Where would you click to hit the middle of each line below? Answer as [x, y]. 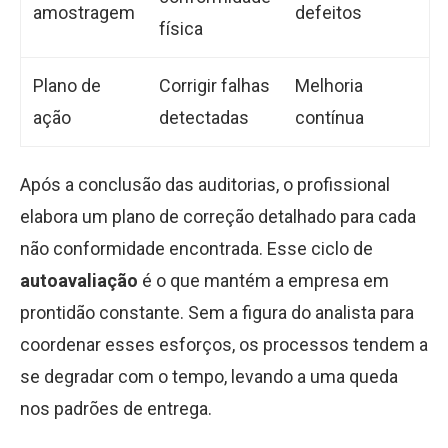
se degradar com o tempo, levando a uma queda [209, 376]
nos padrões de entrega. [116, 408]
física [181, 28]
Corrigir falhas [214, 85]
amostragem [84, 12]
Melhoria [329, 85]
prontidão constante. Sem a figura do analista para [217, 312]
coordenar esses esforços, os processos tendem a [224, 344]
